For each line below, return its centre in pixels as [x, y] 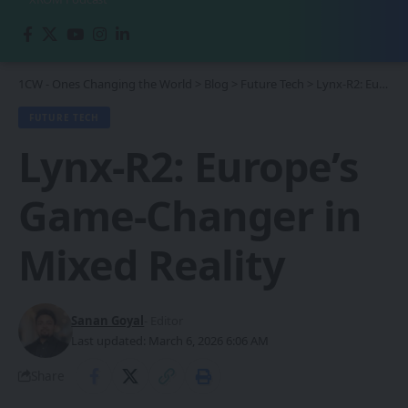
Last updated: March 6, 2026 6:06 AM [170, 340]
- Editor [164, 320]
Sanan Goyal [108, 320]
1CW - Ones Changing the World [105, 83]
